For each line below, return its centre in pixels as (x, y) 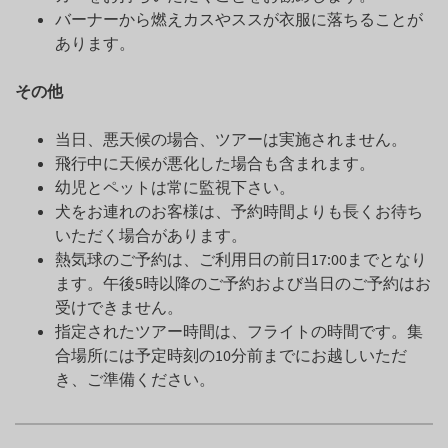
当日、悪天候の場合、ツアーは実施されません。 (231, 138)
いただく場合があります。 (151, 234)
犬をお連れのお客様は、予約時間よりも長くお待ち (239, 210)
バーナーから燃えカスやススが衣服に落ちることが (239, 18)
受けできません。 (119, 306)
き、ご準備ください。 (135, 378)
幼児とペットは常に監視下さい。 (175, 186)
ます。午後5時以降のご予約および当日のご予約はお (243, 282)
